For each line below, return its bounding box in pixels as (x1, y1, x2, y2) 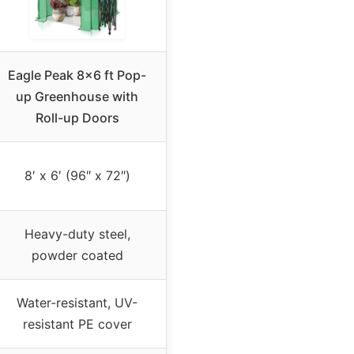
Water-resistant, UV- (17, 294, 137, 311)
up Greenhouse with (16, 88, 138, 104)
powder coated (31, 247, 123, 263)
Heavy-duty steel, (24, 225, 130, 242)
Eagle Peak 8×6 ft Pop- (8, 66, 146, 83)
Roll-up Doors (35, 109, 119, 126)
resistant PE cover (22, 315, 132, 332)
